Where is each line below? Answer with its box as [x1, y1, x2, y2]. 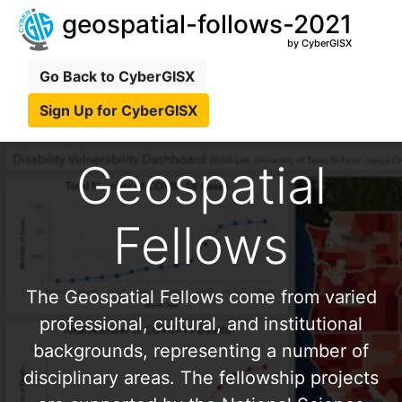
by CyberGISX [287, 37, 352, 50]
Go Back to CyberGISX [39, 67, 195, 85]
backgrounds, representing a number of [33, 340, 369, 362]
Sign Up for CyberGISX [39, 101, 197, 119]
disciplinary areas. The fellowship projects [23, 367, 379, 389]
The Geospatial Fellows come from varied [25, 286, 377, 308]
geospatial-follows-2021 [62, 9, 352, 40]
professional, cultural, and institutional [39, 313, 363, 335]
